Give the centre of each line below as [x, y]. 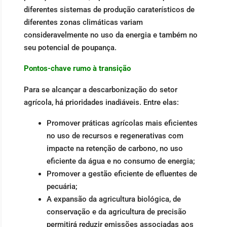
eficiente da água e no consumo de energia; [121, 161]
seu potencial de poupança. [70, 47]
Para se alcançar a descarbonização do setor [101, 89]
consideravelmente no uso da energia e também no [111, 35]
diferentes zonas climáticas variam [83, 22]
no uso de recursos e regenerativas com [115, 136]
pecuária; [62, 187]
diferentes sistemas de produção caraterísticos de [109, 9]
